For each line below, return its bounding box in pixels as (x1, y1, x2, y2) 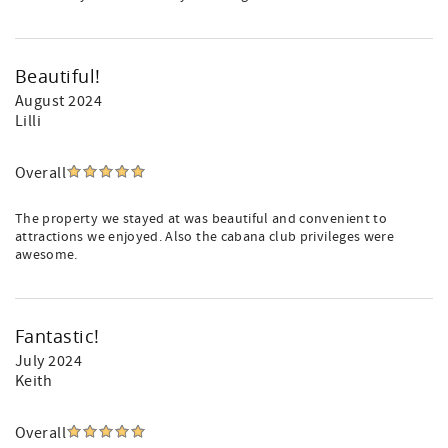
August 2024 (15, 91, 103, 111)
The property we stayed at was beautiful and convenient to (15, 210, 387, 228)
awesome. (15, 246, 78, 264)
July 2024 (15, 351, 83, 371)
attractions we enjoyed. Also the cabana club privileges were (15, 228, 395, 246)
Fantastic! (15, 324, 100, 348)
